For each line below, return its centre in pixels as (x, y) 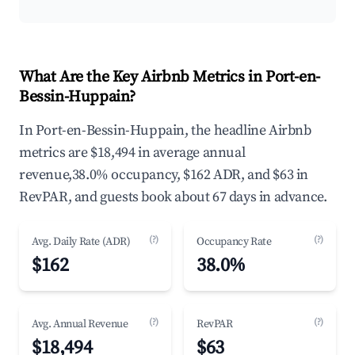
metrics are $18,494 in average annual (132, 153)
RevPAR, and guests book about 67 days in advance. (173, 197)
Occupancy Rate (234, 242)
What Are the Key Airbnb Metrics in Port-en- (170, 77)
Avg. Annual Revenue (80, 324)
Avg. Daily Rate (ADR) (81, 242)
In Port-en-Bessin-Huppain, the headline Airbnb (165, 130)
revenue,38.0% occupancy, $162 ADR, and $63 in (164, 175)
